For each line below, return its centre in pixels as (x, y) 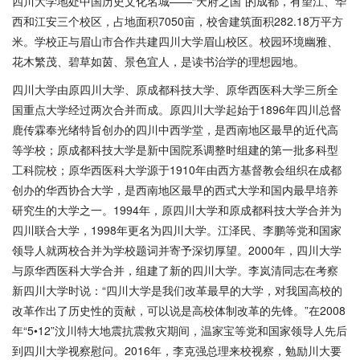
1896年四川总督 (301, 109)
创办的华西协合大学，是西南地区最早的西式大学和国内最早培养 (175, 190)
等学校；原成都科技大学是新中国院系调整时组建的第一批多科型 (175, 149)
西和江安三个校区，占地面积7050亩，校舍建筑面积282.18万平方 (178, 21)
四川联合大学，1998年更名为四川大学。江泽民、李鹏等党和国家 (177, 230)
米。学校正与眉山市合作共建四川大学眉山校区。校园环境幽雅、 (175, 41)
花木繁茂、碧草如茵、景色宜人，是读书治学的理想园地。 (158, 61)
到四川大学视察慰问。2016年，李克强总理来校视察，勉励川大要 (177, 350)
